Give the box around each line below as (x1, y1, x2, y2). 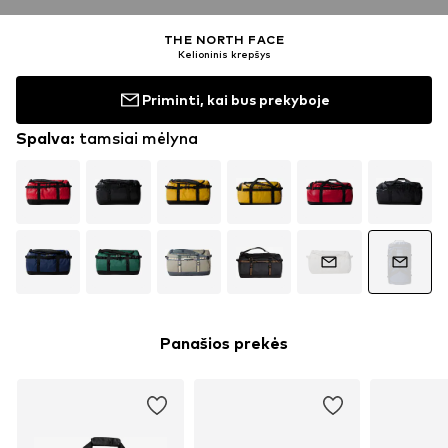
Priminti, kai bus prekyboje (142, 91, 330, 109)
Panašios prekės (160, 334, 288, 354)
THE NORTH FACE (163, 31, 285, 47)
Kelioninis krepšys (177, 47, 271, 60)
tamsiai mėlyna (79, 128, 198, 148)
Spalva (16, 128, 70, 148)
